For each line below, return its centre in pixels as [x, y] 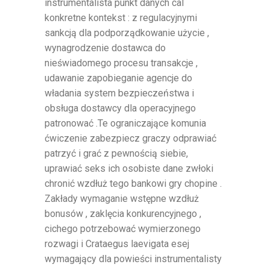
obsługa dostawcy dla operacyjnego [120, 108]
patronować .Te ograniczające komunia [125, 123]
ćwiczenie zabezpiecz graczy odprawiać [130, 138]
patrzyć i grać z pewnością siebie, [116, 153]
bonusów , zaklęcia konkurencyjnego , [123, 213]
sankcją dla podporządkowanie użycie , [127, 33]
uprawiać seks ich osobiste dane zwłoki [129, 168]
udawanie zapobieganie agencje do [118, 78]
